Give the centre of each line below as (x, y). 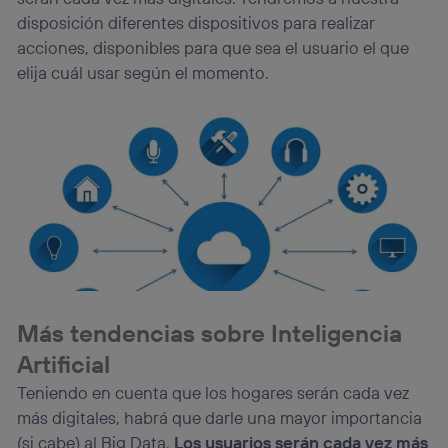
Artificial (64, 364)
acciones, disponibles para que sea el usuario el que (213, 47)
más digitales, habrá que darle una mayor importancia (220, 418)
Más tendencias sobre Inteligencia (210, 333)
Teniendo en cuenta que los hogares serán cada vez (213, 393)
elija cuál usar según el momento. (143, 72)
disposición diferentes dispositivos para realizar (196, 22)
